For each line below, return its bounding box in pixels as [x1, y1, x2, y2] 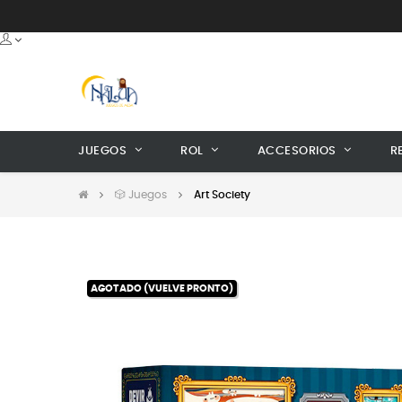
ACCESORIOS [257, 145, 336, 157]
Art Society [194, 189, 250, 200]
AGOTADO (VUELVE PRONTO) [91, 284, 233, 293]
